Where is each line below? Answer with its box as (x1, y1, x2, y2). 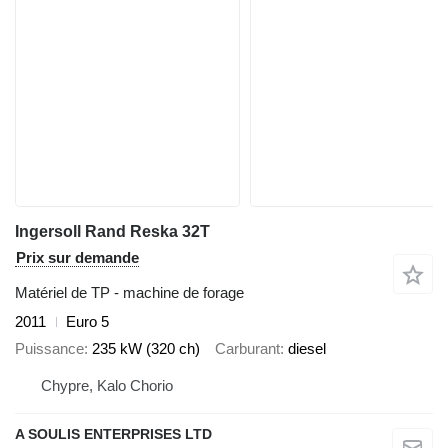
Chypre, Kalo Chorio (41, 377, 173, 394)
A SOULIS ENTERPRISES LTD (15, 426, 212, 442)
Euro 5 (66, 313, 109, 330)
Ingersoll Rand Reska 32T (15, 223, 210, 240)
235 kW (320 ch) (92, 339, 200, 357)
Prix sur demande (16, 249, 139, 266)
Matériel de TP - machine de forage (15, 284, 244, 301)
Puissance (15, 339, 84, 357)
